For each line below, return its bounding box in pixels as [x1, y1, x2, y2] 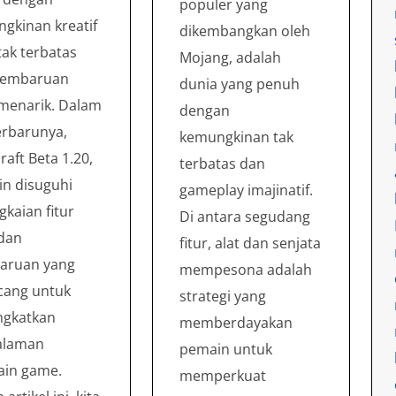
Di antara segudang [179, 206, 311, 226]
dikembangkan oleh [179, 20, 311, 41]
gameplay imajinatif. [179, 179, 314, 200]
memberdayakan [179, 312, 293, 332]
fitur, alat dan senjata [179, 232, 322, 253]
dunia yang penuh [179, 73, 301, 94]
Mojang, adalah [179, 47, 282, 67]
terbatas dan [179, 153, 266, 173]
